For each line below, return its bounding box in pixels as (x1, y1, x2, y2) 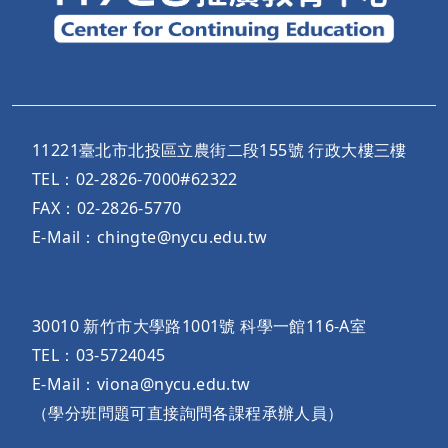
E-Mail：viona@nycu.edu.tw (32, 372, 251, 395)
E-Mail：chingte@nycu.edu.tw (32, 225, 268, 248)
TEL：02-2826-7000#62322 (32, 167, 238, 190)
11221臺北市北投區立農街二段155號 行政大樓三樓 (32, 138, 407, 161)
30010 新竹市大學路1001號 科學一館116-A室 (32, 314, 367, 337)
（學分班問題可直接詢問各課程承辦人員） (32, 401, 344, 424)
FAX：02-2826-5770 (32, 196, 182, 219)
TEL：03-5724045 (32, 343, 166, 366)
